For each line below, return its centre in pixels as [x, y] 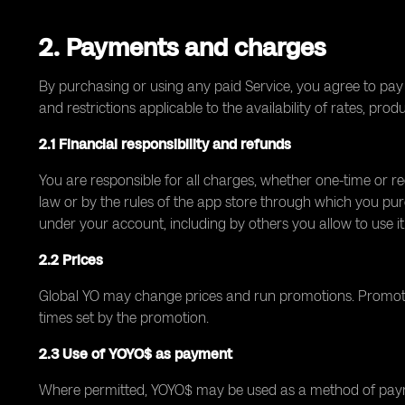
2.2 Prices [71, 260]
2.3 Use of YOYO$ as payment [136, 354]
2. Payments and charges [182, 47]
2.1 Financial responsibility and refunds [165, 144]
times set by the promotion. [124, 318]
